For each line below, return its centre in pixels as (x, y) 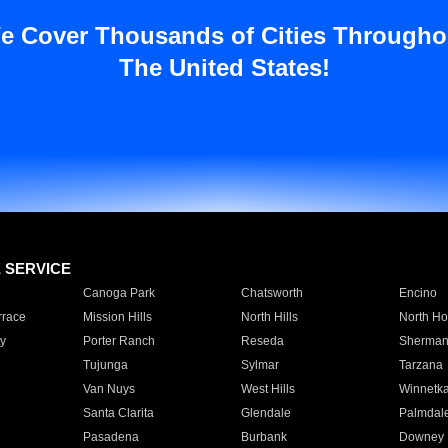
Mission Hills (117, 317)
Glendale (265, 413)
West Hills (267, 389)
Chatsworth (271, 293)
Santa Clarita (118, 413)
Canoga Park (118, 293)
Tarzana (420, 365)
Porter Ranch (118, 341)
